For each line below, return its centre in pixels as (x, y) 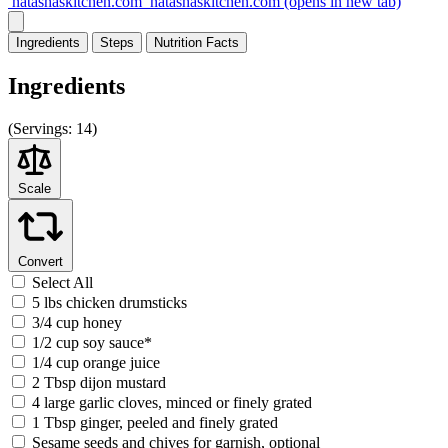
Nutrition (178, 42)
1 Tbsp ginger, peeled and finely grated (155, 422)
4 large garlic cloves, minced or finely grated (172, 402)
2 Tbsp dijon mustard (99, 382)
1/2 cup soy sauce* (92, 342)
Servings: (42, 128)
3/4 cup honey (77, 322)
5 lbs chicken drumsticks (109, 302)
